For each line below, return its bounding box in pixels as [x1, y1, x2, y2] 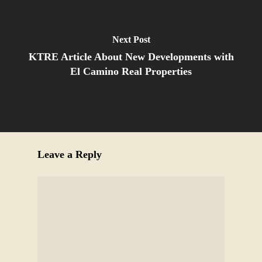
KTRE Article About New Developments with [28, 51, 234, 63]
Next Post [112, 35, 150, 44]
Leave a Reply [37, 148, 102, 160]
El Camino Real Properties [70, 65, 192, 77]
